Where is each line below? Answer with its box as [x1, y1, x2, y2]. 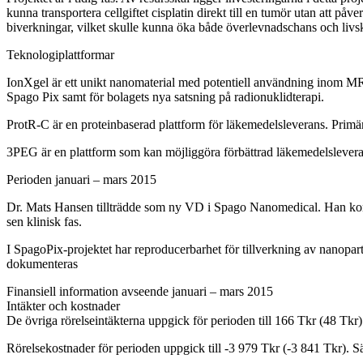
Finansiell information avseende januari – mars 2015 [6, 284, 273, 299]
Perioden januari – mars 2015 [6, 173, 156, 187]
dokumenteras [6, 257, 78, 271]
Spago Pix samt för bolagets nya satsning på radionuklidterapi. [6, 90, 324, 105]
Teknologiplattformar [6, 48, 114, 62]
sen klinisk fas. [6, 215, 82, 229]
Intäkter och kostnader [6, 299, 120, 314]
